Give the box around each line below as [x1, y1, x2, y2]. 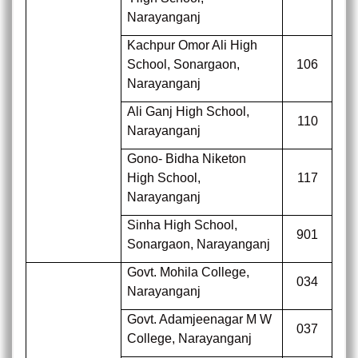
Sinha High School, [127, 218, 238, 232]
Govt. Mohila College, [127, 265, 250, 279]
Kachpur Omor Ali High [127, 38, 258, 52]
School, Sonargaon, [127, 58, 241, 71]
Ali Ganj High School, [127, 105, 250, 118]
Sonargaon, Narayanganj [127, 237, 271, 251]
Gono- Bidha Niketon [127, 152, 247, 165]
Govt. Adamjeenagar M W [127, 312, 272, 326]
